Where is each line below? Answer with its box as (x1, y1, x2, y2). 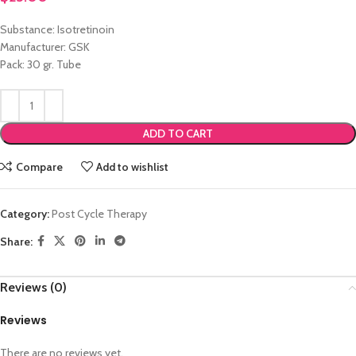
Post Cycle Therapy (52, 207, 147, 222)
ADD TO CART (143, 126, 213, 141)
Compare (15, 159, 63, 174)
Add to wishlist (96, 159, 169, 174)
